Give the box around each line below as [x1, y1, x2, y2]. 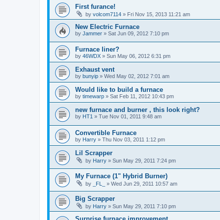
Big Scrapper [75, 195, 115, 203]
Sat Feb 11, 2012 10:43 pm [110, 93, 174, 100]
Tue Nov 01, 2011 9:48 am [99, 113, 162, 120]
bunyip [82, 73, 98, 80]
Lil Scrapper [75, 149, 112, 157]
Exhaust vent [75, 66, 114, 74]
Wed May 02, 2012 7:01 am [104, 73, 169, 80]
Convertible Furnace [75, 129, 137, 137]
